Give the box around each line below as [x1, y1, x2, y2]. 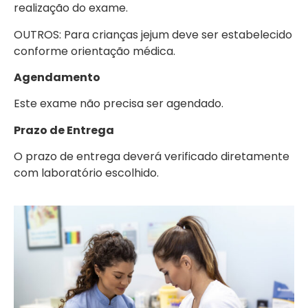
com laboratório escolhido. [14, 165, 159, 181]
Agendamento [14, 69, 100, 86]
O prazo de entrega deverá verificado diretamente [14, 148, 289, 165]
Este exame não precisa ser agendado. [14, 96, 223, 112]
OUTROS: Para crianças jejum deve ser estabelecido [14, 26, 292, 43]
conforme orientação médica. [14, 43, 175, 59]
